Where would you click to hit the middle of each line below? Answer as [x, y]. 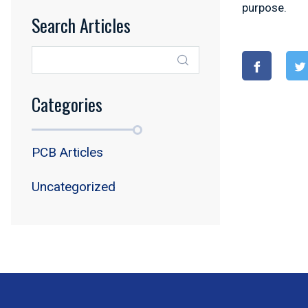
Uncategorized [74, 187]
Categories [67, 104]
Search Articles [81, 25]
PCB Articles [67, 152]
